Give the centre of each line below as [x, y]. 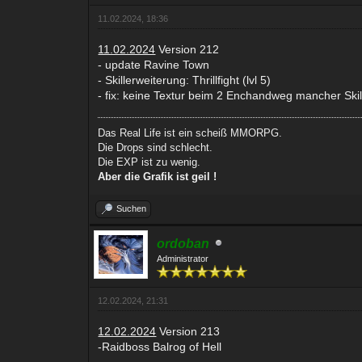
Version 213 [188, 331]
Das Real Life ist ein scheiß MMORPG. [190, 133]
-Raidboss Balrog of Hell [160, 346]
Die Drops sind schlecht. [156, 147]
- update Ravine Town [154, 64]
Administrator [183, 258]
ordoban [183, 243]
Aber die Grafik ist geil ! [158, 176]
